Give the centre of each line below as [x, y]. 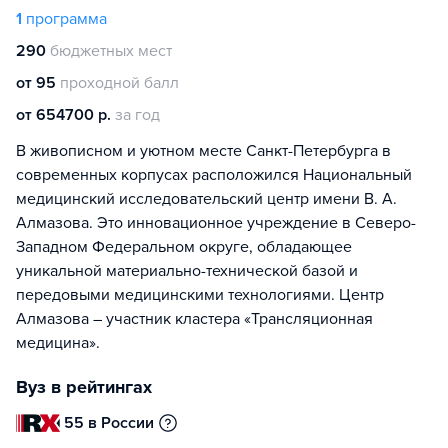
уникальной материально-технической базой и [187, 271]
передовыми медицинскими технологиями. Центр [200, 295]
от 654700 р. [63, 115]
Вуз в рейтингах [84, 387]
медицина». [58, 343]
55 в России [109, 423]
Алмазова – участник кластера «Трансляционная [194, 319]
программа [66, 19]
